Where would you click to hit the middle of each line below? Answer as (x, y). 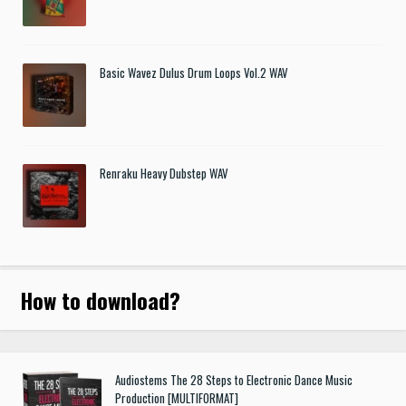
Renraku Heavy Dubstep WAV (164, 173)
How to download (95, 300)
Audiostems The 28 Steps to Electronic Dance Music (234, 379)
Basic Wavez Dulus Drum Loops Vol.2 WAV (194, 72)
